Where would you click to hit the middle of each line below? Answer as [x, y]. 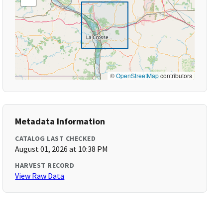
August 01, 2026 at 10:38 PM [62, 149]
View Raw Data [40, 176]
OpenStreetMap [137, 75]
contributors [175, 75]
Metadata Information [60, 121]
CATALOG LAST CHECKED [56, 138]
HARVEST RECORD [45, 165]
